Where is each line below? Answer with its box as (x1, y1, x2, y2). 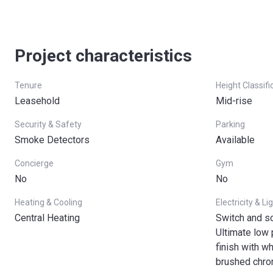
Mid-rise (216, 95, 252, 107)
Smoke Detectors (15, 134, 90, 146)
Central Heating (15, 212, 80, 224)
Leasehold (15, 95, 60, 107)
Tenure (15, 80, 42, 90)
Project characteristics (15, 46, 192, 66)
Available (216, 134, 255, 146)
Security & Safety (15, 119, 82, 129)
